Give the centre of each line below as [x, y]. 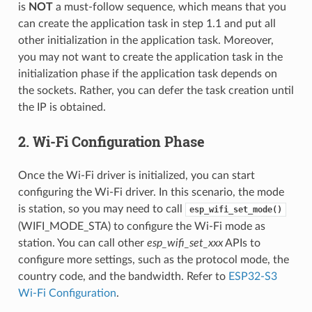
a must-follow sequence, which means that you [169, 7]
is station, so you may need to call [101, 209]
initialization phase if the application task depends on [147, 74]
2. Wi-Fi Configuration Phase [111, 142]
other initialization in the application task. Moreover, [146, 41]
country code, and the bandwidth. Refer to [123, 277]
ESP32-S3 [252, 277]
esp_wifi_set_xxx [185, 243]
